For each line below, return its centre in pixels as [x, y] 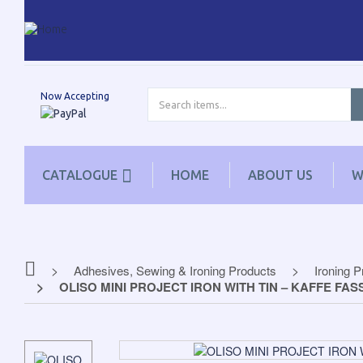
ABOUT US [280, 175]
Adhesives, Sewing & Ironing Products [175, 270]
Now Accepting [75, 96]
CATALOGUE [80, 175]
